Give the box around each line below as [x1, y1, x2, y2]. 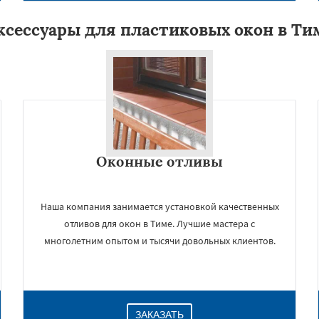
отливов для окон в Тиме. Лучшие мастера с [64, 217, 255, 230]
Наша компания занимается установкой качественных [40, 200, 279, 213]
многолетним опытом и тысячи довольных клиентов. [43, 234, 276, 247]
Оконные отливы [96, 152, 223, 170]
